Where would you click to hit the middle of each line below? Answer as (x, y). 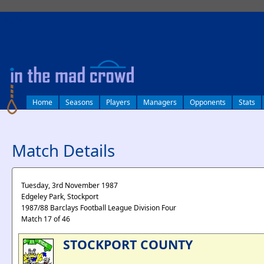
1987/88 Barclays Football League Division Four (99, 208)
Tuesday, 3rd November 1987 (70, 185)
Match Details (63, 150)
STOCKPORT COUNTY (128, 244)
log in (13, 20)
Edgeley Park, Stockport (60, 197)
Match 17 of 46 (46, 219)
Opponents (208, 102)
